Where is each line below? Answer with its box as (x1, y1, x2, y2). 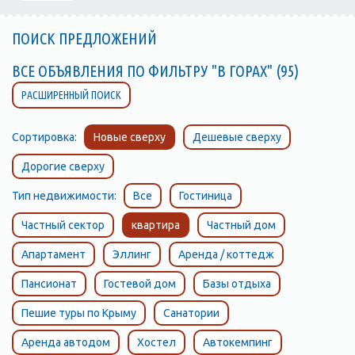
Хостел (137, 336, 176, 349)
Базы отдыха (203, 277, 271, 290)
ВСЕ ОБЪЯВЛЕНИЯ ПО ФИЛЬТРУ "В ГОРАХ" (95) (12, 62, 305, 80)
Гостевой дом (104, 277, 176, 290)
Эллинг (113, 248, 151, 261)
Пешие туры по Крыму (21, 307, 136, 319)
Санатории (163, 307, 219, 319)
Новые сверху (94, 131, 166, 143)
